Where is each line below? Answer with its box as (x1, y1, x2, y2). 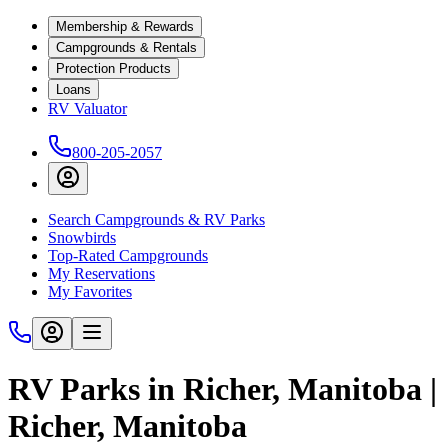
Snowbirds (48, 229, 116, 246)
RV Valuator (48, 100, 127, 117)
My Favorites (48, 283, 132, 300)
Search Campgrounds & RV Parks (48, 211, 265, 228)
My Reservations (48, 265, 155, 282)
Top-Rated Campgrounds (48, 247, 208, 264)
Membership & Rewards (56, 19, 194, 34)
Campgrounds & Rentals (56, 40, 197, 55)
